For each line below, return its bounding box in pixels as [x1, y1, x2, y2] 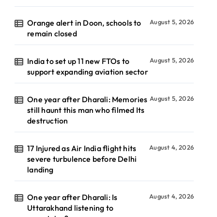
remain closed [27, 29, 77, 38]
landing [27, 165, 54, 174]
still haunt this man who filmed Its [27, 105, 145, 115]
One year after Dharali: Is [27, 192, 118, 202]
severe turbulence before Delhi [27, 154, 137, 164]
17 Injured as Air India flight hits [27, 143, 137, 153]
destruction [27, 116, 68, 125]
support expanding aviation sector [27, 67, 148, 77]
